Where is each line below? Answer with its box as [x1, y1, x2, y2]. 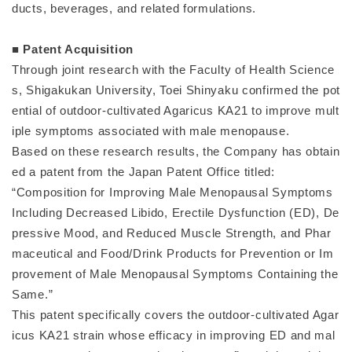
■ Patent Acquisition [12, 42, 134, 56]
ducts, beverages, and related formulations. [12, 2, 257, 15]
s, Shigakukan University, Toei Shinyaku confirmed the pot [12, 83, 340, 97]
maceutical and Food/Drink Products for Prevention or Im [12, 247, 334, 260]
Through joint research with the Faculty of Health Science [12, 63, 335, 76]
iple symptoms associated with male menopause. [12, 124, 290, 137]
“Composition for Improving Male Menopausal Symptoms [12, 185, 333, 199]
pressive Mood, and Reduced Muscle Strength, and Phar [12, 226, 332, 240]
